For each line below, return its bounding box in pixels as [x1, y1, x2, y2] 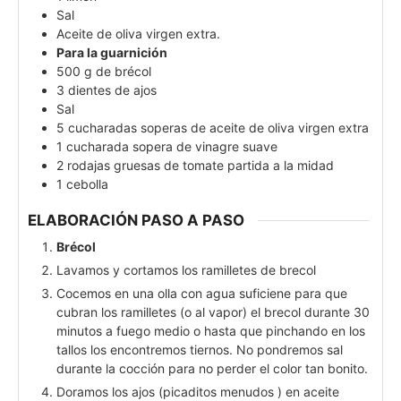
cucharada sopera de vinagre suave [66, 138, 277, 154]
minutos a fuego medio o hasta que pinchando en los [56, 323, 365, 339]
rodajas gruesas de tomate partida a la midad [67, 157, 334, 173]
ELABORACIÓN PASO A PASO [28, 210, 244, 229]
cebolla [66, 175, 108, 192]
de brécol [96, 63, 151, 79]
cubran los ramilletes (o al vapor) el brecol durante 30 [56, 304, 370, 320]
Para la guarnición [56, 44, 167, 60]
